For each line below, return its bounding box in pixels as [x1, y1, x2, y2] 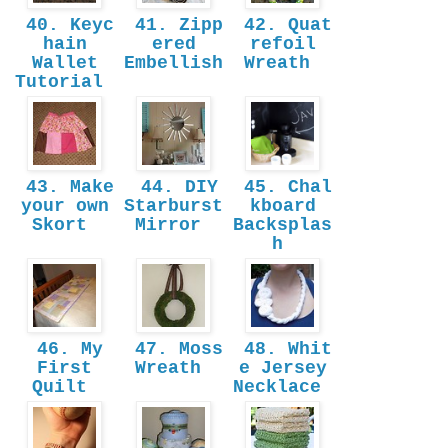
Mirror [135, 215, 212, 236]
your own [20, 196, 109, 217]
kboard [249, 196, 316, 217]
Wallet [31, 53, 98, 74]
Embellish [124, 53, 223, 74]
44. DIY [129, 177, 218, 198]
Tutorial [15, 72, 114, 93]
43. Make [15, 177, 114, 198]
